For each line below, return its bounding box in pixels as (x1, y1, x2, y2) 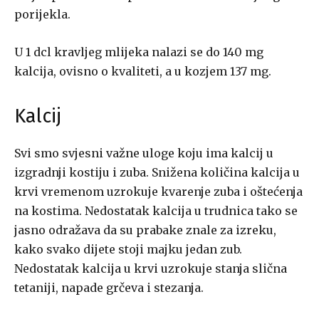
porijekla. (14, 7, 70, 22)
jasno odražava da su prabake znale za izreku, (14, 223, 276, 238)
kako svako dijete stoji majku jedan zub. (14, 242, 242, 257)
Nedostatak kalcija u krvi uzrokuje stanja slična (14, 261, 287, 276)
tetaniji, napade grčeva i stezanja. (14, 281, 204, 296)
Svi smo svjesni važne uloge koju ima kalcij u (14, 146, 273, 161)
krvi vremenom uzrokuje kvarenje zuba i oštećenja (14, 184, 303, 199)
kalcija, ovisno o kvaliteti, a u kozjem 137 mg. (14, 64, 271, 79)
